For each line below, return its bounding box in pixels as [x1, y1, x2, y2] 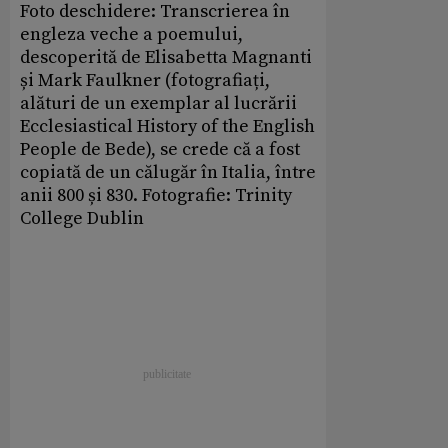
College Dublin [20, 206, 144, 230]
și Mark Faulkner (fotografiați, [20, 68, 270, 92]
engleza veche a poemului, [20, 22, 243, 46]
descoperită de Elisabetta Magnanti [20, 45, 312, 69]
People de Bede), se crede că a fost [20, 137, 300, 161]
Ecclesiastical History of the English [20, 114, 315, 138]
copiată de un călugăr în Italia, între [20, 160, 316, 184]
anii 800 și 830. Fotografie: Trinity [20, 183, 292, 207]
